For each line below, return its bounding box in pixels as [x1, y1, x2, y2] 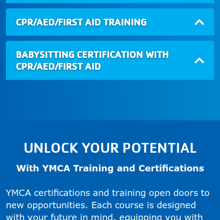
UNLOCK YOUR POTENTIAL [24, 138, 196, 157]
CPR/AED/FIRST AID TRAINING [16, 16, 146, 28]
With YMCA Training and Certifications [16, 162, 204, 174]
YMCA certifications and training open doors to [6, 187, 210, 199]
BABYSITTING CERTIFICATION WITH [16, 48, 168, 61]
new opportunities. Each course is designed [6, 199, 196, 211]
